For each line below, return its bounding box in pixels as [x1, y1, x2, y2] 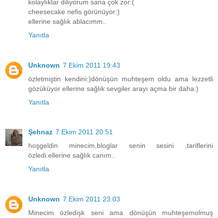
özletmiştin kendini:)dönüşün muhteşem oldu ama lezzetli [28, 74, 213, 83]
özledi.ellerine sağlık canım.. [28, 151, 115, 160]
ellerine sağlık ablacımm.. [28, 17, 107, 25]
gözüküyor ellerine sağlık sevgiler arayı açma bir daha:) [28, 84, 199, 92]
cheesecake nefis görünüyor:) [28, 7, 120, 16]
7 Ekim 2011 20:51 [55, 128, 113, 136]
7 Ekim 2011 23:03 [63, 195, 120, 203]
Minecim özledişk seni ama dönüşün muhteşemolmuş [28, 209, 213, 217]
